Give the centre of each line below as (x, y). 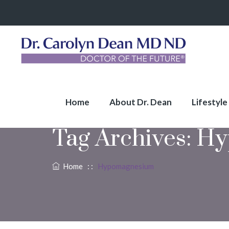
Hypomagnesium (126, 166)
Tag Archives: (124, 139)
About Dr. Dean (141, 102)
